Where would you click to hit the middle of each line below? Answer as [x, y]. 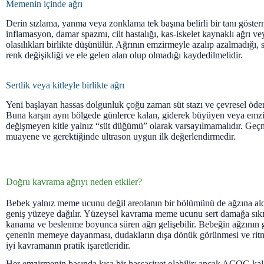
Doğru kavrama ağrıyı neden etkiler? [74, 181]
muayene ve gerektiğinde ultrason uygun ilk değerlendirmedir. [121, 136]
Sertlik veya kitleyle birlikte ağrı [65, 85]
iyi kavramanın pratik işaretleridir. [68, 245]
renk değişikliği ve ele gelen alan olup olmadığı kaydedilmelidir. [124, 55]
